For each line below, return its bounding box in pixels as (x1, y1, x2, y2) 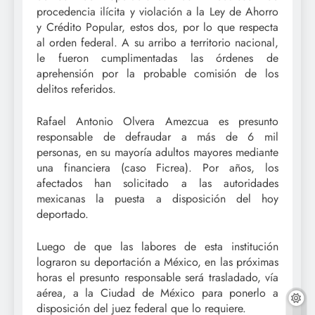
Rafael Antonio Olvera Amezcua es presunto (37, 112, 278, 129)
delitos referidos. (37, 80, 116, 97)
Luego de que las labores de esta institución (37, 238, 278, 255)
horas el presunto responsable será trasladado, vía (37, 269, 278, 285)
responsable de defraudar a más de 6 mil (37, 128, 278, 145)
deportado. (37, 205, 89, 222)
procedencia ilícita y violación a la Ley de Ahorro (37, 3, 278, 20)
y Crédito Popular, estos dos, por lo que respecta (37, 18, 278, 35)
